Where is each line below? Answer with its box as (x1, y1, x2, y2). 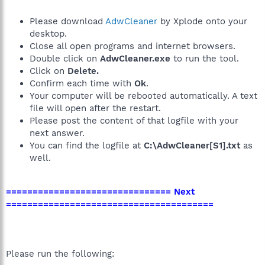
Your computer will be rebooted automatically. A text (30, 90, 257, 101)
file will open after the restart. (30, 102, 161, 114)
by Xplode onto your (157, 15, 247, 27)
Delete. (64, 65, 99, 76)
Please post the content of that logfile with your (30, 115, 238, 126)
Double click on (30, 53, 100, 64)
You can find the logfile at (30, 140, 144, 151)
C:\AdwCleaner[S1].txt (144, 140, 243, 151)
